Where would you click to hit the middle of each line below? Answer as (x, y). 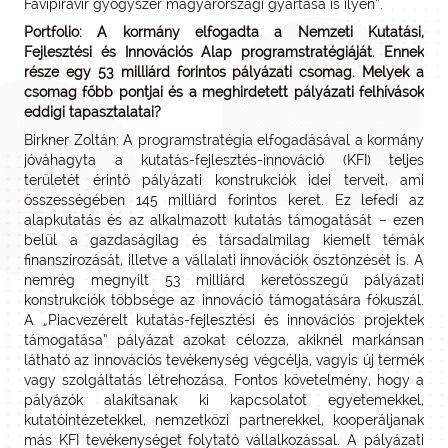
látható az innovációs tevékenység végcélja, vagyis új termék (224, 359)
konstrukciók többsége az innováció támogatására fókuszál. (224, 299)
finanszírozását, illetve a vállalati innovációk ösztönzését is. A (224, 259)
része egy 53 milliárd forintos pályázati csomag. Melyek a (224, 71)
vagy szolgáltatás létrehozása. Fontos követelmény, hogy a (224, 379)
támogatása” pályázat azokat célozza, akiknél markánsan (224, 339)
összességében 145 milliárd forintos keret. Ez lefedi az (224, 199)
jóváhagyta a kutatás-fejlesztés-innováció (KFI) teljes (224, 159)
